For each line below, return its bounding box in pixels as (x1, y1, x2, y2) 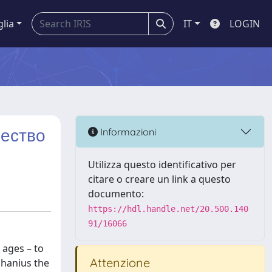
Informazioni (98, 125, 156, 138)
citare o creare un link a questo (88, 172, 231, 186)
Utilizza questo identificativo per (88, 158, 236, 171)
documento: (88, 187, 144, 200)
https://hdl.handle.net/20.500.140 (88, 204, 248, 214)
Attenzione (87, 255, 150, 270)
